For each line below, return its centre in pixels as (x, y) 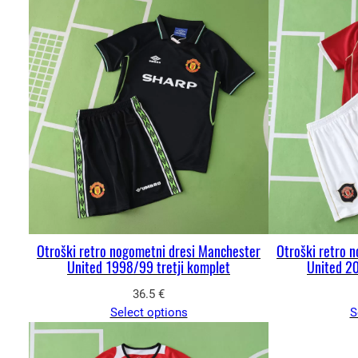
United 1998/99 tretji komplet (149, 267)
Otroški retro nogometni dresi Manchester (149, 251)
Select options (149, 312)
